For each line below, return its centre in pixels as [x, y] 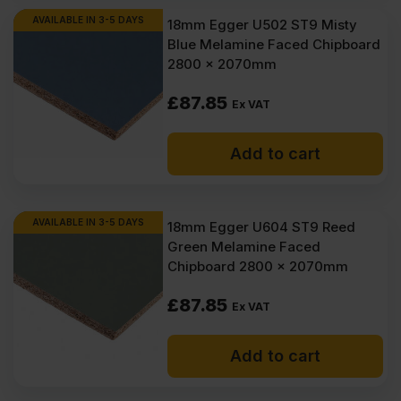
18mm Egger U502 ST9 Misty [263, 25]
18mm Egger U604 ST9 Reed [262, 227]
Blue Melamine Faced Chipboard [274, 44]
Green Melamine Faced [244, 247]
